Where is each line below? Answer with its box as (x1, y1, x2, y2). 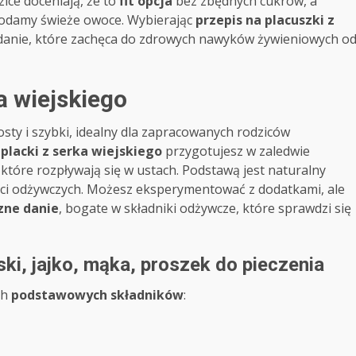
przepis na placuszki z (195, 10, 335, 29)
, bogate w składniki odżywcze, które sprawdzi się (59, 199, 351, 217)
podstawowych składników (11, 285, 184, 304)
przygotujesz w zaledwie (162, 141, 310, 160)
